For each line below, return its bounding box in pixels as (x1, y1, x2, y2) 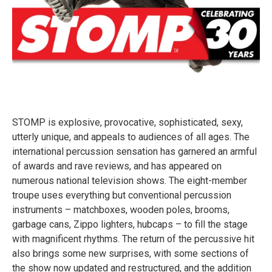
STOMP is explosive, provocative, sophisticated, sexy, (12, 117, 243, 128)
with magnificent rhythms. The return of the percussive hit (12, 233, 254, 245)
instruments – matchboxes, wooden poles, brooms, (12, 204, 229, 216)
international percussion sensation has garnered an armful (12, 146, 257, 157)
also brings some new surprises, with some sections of (12, 248, 249, 259)
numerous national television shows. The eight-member (12, 175, 247, 186)
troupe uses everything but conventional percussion (12, 189, 231, 201)
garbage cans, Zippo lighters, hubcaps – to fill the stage (12, 219, 248, 230)
